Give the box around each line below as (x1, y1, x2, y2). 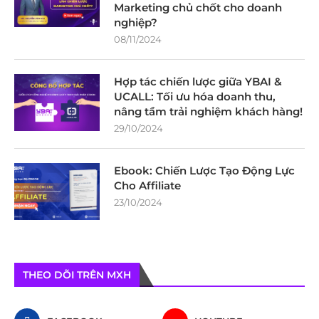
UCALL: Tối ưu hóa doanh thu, (114, 89, 276, 103)
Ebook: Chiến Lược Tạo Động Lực (114, 163, 295, 177)
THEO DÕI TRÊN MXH (23, 268, 131, 281)
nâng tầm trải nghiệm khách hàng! (114, 104, 303, 118)
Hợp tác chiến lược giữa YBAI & (114, 74, 282, 88)
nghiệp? (114, 15, 157, 29)
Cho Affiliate (114, 178, 181, 192)
